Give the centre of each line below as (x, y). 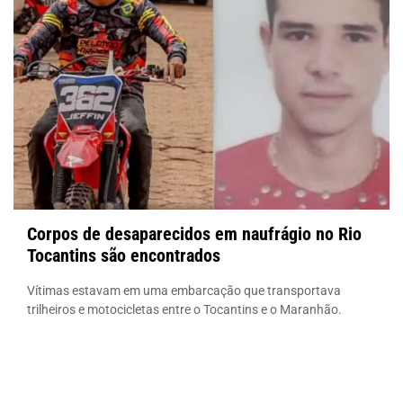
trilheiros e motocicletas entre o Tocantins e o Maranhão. (184, 309)
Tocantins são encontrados (124, 255)
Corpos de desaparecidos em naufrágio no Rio (194, 233)
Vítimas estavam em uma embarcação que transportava (184, 290)
